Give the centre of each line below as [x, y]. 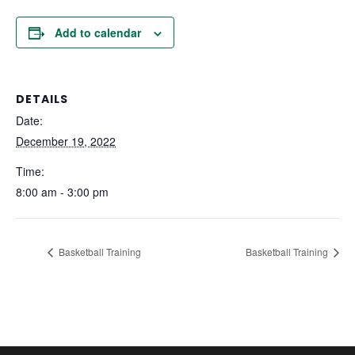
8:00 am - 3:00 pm [62, 192]
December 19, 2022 [66, 141]
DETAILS [42, 99]
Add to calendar [98, 33]
